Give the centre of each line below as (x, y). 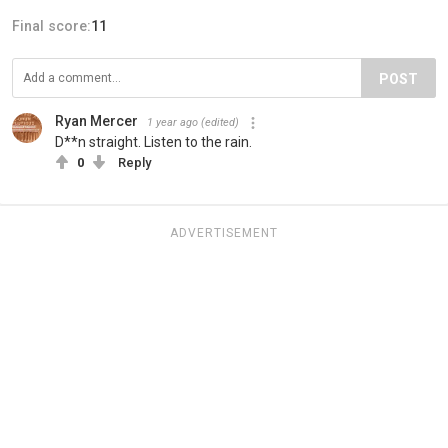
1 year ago (172, 123)
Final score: (51, 26)
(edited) (220, 123)
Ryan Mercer (96, 121)
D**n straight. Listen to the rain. (153, 142)
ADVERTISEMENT (224, 233)
